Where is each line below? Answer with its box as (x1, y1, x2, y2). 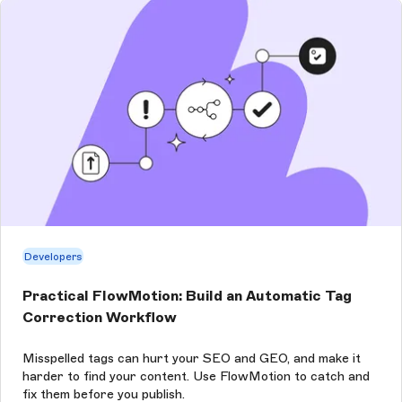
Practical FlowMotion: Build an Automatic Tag (22, 287, 352, 305)
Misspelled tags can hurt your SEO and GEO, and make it (22, 350, 361, 366)
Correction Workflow (22, 309, 177, 327)
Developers (23, 249, 83, 263)
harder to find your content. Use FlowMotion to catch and (22, 368, 370, 384)
